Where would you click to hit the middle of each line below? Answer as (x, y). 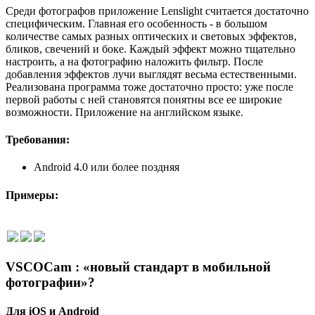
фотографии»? (50, 282)
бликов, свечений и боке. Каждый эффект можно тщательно (150, 49)
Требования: (38, 140)
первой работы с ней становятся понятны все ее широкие (144, 99)
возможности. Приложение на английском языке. (124, 112)
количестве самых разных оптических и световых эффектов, (151, 36)
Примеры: (32, 195)
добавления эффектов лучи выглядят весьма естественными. (151, 74)
